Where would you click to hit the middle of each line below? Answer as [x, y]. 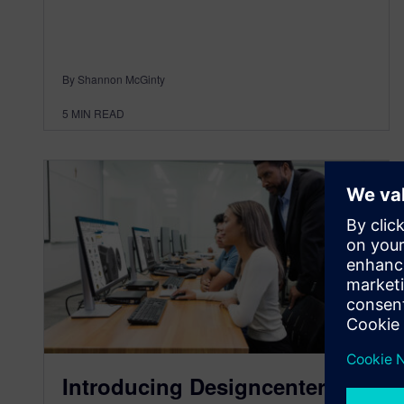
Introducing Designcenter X [204, 386]
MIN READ [98, 113]
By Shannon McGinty [114, 78]
